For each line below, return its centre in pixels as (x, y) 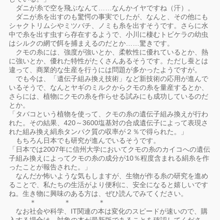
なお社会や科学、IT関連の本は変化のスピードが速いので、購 (109, 211)
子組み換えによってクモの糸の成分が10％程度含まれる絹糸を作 (109, 158)
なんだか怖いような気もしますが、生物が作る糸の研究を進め (109, 176)
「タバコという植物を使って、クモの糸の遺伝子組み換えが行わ (109, 114)
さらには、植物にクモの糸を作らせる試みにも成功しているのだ (109, 96)
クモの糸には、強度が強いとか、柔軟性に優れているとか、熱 (109, 52)
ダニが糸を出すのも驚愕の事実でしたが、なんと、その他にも (109, 17)
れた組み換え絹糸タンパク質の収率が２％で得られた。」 (98, 132)
